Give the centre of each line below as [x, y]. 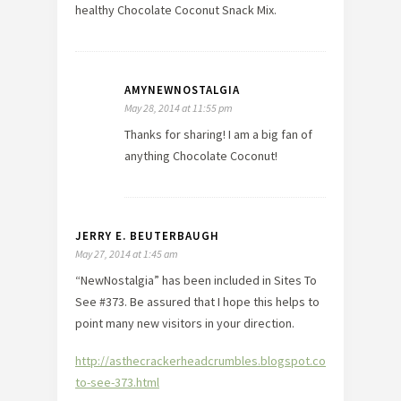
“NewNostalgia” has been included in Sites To [196, 280]
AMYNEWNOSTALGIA [182, 90]
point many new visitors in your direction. [185, 323]
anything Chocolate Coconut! [201, 155]
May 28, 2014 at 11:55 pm [179, 107]
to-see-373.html [117, 382]
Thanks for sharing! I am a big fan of [218, 134]
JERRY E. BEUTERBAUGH [147, 235]
